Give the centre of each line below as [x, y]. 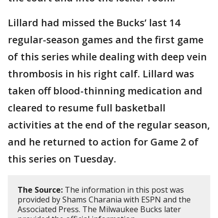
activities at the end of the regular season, [109, 125]
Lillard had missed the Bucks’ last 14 [94, 23]
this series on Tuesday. [62, 159]
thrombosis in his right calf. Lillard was [101, 74]
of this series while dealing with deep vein [107, 57]
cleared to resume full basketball [87, 108]
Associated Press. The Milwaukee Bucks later [99, 209]
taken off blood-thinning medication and [105, 91]
